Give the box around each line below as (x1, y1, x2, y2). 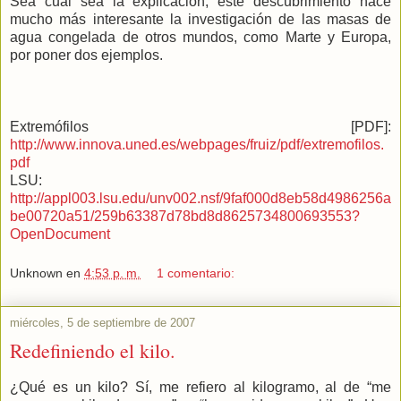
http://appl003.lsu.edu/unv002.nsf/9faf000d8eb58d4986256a (10, 191, 391, 207)
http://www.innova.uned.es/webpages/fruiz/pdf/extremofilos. (10, 137, 384, 153)
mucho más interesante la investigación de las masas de (10, 12, 391, 28)
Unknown (10, 265, 63, 280)
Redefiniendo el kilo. (10, 337, 175, 363)
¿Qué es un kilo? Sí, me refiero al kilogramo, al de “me (10, 379, 391, 395)
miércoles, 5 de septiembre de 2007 (10, 315, 195, 329)
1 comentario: (157, 265, 235, 280)
